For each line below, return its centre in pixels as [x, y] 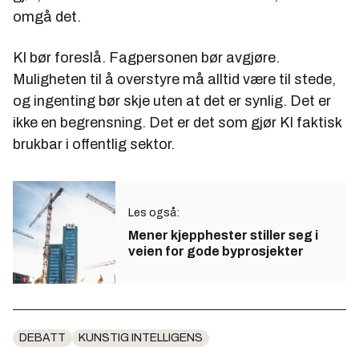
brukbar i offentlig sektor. [94, 144]
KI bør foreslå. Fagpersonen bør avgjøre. [146, 57]
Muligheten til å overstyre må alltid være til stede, [174, 79]
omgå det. [47, 16]
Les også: [154, 212]
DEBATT [42, 337]
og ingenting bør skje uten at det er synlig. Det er [172, 101]
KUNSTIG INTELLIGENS [141, 337]
